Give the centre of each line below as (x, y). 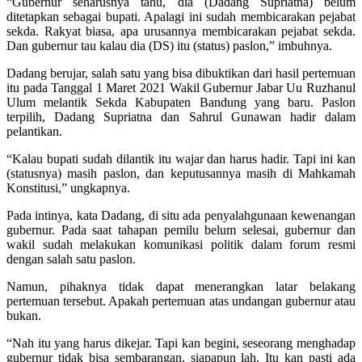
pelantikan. (34, 131)
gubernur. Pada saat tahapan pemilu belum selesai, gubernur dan (181, 229)
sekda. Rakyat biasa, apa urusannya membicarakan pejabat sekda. (181, 31)
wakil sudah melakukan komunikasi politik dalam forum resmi (181, 244)
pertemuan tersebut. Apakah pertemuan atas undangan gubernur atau (181, 301)
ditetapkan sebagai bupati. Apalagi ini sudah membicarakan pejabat (181, 16)
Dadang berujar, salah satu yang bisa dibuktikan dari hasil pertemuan (181, 73)
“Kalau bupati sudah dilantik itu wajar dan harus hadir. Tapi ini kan (181, 158)
